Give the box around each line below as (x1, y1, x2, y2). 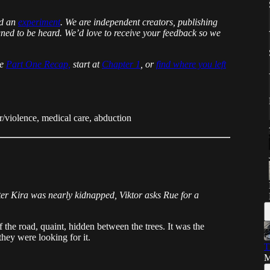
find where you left (156, 58, 226, 69)
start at (71, 58, 99, 69)
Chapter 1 (102, 58, 140, 69)
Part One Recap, (6, 58, 71, 69)
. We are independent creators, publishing (60, 16, 218, 27)
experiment (18, 16, 60, 27)
